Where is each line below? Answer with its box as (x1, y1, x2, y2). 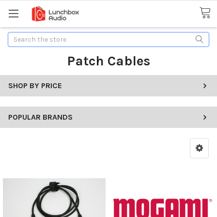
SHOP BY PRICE (8, 80, 62, 90)
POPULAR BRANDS (8, 112, 73, 122)
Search (8, 32, 30, 41)
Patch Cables (67, 52, 150, 69)
